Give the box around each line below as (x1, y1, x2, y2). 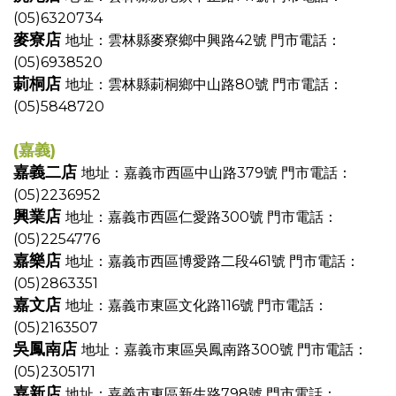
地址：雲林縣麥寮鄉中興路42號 (65, 32, 270, 49)
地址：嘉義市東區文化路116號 (65, 297, 257, 314)
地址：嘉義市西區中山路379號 (81, 164, 281, 181)
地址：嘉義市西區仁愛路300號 (65, 209, 267, 225)
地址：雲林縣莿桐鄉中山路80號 (65, 76, 272, 93)
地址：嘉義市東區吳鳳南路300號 (81, 341, 297, 358)
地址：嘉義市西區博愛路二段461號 (65, 253, 289, 270)
